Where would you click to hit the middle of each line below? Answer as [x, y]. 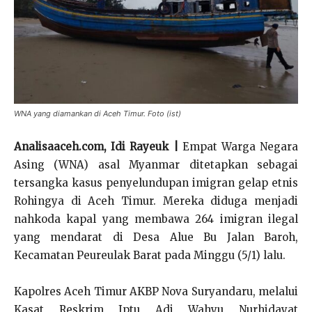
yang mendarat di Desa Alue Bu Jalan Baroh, [156, 237]
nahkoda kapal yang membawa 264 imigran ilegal [156, 219]
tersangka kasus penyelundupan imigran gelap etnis [156, 183]
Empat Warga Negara [238, 147]
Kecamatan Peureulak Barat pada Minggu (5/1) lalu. [150, 255]
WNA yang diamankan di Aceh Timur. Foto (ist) [97, 114]
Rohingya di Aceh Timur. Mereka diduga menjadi [156, 201]
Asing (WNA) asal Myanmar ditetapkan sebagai [156, 165]
